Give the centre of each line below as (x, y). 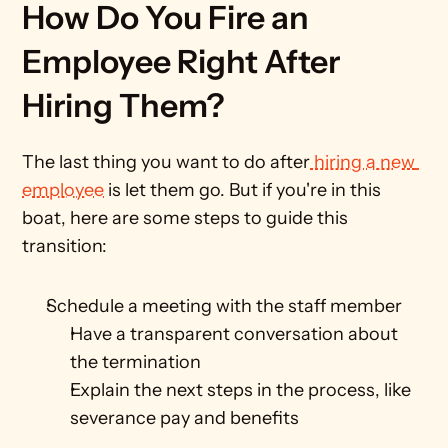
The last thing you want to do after (166, 162)
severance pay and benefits (185, 418)
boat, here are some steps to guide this (185, 218)
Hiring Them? (124, 105)
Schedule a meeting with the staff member (224, 306)
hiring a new (363, 162)
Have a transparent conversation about (234, 334)
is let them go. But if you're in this (243, 190)
